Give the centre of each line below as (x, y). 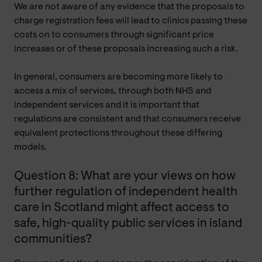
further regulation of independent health (126, 192)
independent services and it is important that (107, 105)
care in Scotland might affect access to (122, 208)
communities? (54, 239)
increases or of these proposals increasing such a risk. (126, 49)
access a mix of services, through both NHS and (113, 91)
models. (30, 147)
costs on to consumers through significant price (114, 35)
